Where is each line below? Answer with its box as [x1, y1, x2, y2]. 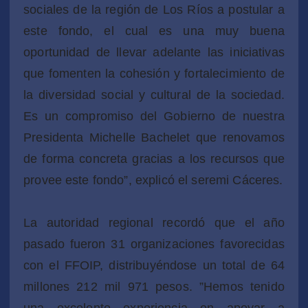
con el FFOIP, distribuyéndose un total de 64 [23, 258, 285, 272]
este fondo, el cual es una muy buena [23, 23, 285, 38]
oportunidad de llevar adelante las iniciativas [23, 45, 285, 59]
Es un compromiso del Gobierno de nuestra [23, 109, 285, 123]
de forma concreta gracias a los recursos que [23, 151, 285, 166]
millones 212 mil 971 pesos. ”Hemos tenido [23, 279, 285, 294]
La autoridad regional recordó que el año [23, 215, 285, 230]
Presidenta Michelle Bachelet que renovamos [23, 130, 285, 144]
